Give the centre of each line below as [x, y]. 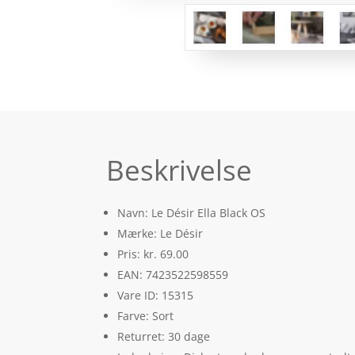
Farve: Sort [146, 315]
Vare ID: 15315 [156, 295]
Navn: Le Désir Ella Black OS [192, 212]
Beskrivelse [179, 170]
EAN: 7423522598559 [173, 274]
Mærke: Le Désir [160, 233]
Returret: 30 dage [164, 336]
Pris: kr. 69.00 [153, 254]
